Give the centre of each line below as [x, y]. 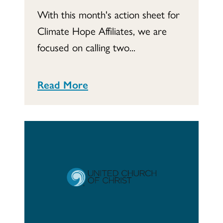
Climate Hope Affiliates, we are [102, 31]
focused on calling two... [86, 47]
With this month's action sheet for [109, 14]
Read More [63, 84]
